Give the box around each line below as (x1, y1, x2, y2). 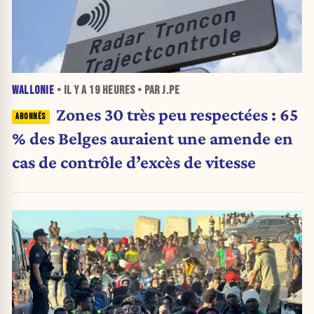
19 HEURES (89, 83, 135, 98)
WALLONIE (12, 83, 54, 98)
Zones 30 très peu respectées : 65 (55, 104, 299, 125)
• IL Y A (54, 83, 89, 98)
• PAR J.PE (135, 83, 179, 98)
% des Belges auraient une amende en (12, 128, 293, 149)
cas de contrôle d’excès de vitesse (12, 152, 256, 172)
